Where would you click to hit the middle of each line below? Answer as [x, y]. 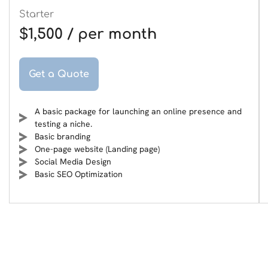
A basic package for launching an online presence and [138, 111]
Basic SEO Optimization [79, 174]
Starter [36, 14]
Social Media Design [73, 162]
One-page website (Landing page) [97, 149]
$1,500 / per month [88, 34]
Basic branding [63, 136]
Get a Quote [59, 74]
